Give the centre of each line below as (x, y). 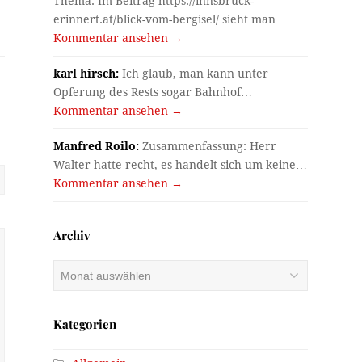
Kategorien (85, 324)
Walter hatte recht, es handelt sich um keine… (181, 164)
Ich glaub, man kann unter (194, 73)
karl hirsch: (86, 73)
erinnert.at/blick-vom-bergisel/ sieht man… (170, 19)
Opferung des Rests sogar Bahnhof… (153, 92)
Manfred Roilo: (97, 146)
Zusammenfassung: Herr (208, 146)
